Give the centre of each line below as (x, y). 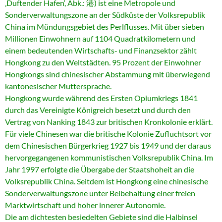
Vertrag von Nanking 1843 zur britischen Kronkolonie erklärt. (109, 122)
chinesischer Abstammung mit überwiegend (136, 74)
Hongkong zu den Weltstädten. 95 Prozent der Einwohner (103, 62)
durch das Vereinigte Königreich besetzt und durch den (98, 110)
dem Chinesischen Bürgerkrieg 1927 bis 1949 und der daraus (108, 146)
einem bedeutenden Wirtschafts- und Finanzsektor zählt (101, 51)
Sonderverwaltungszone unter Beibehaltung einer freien (100, 193)
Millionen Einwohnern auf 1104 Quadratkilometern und (100, 39)
